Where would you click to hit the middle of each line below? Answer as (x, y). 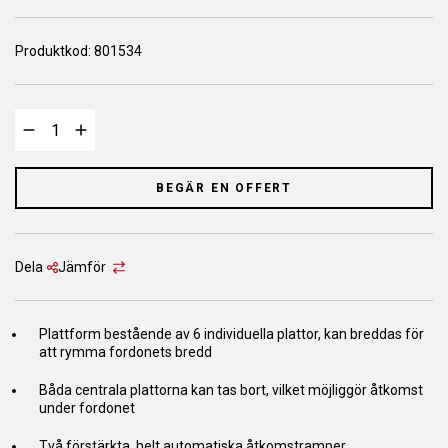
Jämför (82, 267)
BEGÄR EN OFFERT (224, 188)
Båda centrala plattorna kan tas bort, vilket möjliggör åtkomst (231, 390)
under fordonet (87, 408)
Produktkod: (54, 51)
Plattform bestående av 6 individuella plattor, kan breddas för (231, 334)
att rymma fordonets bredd (125, 352)
